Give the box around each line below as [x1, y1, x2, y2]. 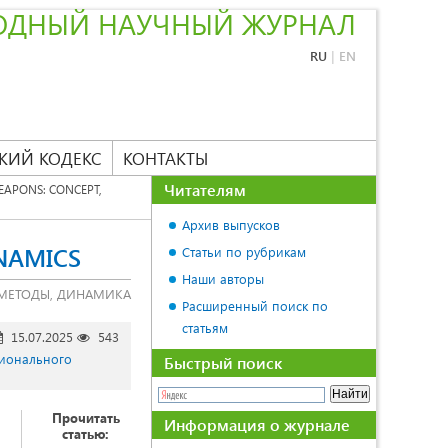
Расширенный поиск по [182, 297, 328, 314]
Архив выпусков [182, 216, 280, 233]
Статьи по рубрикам [182, 243, 306, 260]
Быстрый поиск [164, 352, 282, 373]
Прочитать [51, 409, 120, 426]
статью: [62, 425, 109, 442]
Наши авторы [182, 270, 264, 287]
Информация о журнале [164, 414, 350, 435]
